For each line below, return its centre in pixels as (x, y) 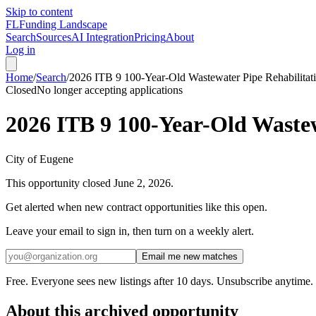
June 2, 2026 (141, 183)
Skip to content (39, 12)
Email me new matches (190, 256)
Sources (54, 37)
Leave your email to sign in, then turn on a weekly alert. (130, 231)
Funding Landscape (63, 24)
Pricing (150, 37)
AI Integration (103, 37)
